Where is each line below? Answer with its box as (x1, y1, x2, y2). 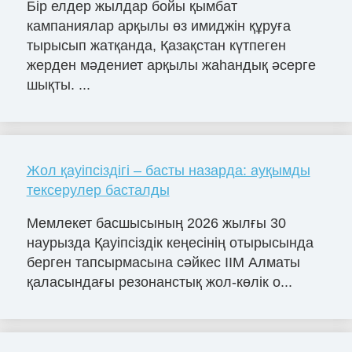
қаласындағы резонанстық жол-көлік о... (26, 274, 292, 291)
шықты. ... (26, 77, 90, 93)
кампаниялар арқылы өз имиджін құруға (26, 18, 291, 35)
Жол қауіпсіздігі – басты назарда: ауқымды (26, 163, 310, 179)
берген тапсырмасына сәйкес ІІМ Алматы (26, 255, 300, 271)
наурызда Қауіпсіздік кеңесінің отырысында (26, 235, 313, 251)
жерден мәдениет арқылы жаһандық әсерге (26, 57, 316, 74)
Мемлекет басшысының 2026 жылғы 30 (26, 215, 286, 232)
